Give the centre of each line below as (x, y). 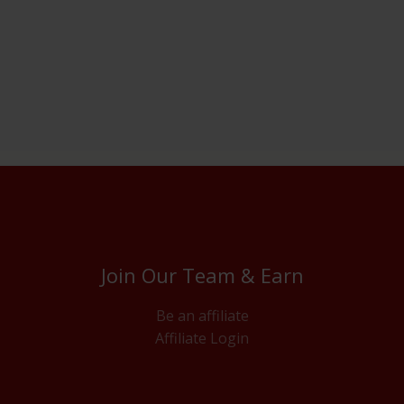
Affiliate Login (202, 338)
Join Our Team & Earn (202, 275)
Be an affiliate (202, 315)
